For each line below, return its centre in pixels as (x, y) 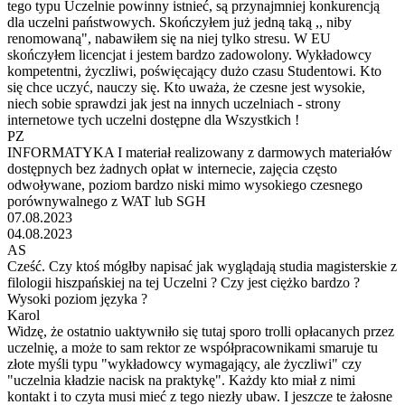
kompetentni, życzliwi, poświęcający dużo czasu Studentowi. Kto (194, 71)
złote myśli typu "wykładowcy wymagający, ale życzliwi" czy (184, 363)
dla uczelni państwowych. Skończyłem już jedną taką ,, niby (179, 22)
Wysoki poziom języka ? (77, 298)
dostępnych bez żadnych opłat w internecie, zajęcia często (172, 168)
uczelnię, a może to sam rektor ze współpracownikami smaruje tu (193, 347)
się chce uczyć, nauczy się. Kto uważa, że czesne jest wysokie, (186, 87)
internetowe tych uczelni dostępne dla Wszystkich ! (153, 119)
